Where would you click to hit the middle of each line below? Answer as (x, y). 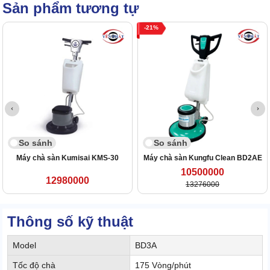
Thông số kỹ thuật (70, 222)
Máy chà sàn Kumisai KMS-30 (67, 158)
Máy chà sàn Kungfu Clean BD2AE (202, 158)
